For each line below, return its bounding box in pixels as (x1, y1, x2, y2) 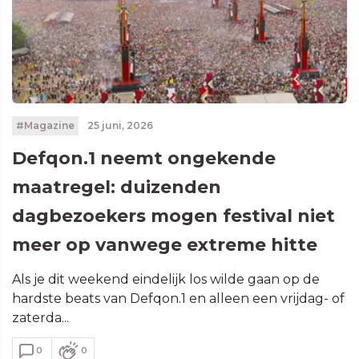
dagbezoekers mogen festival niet (12, 205, 335, 228)
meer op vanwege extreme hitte (12, 234, 317, 256)
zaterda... (12, 310, 69, 326)
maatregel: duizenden (12, 176, 221, 199)
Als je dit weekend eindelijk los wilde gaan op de (12, 272, 320, 288)
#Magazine (15, 119, 75, 132)
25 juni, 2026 (84, 119, 153, 132)
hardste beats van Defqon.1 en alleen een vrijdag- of (12, 291, 345, 307)
